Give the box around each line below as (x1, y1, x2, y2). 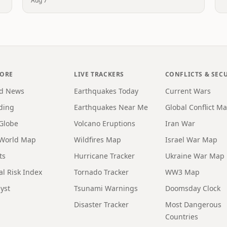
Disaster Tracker (74, 200, 129, 209)
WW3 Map (165, 167, 200, 177)
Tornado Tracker (74, 167, 129, 177)
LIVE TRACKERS (74, 70, 125, 79)
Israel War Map (165, 135, 217, 144)
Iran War (165, 119, 195, 128)
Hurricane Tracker (74, 151, 135, 161)
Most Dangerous (165, 200, 221, 209)
